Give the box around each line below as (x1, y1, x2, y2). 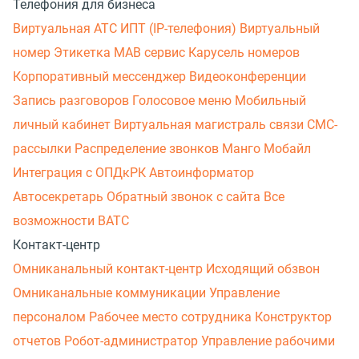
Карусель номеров (188, 44, 300, 60)
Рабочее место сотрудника (89, 309, 255, 325)
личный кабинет (13, 116, 114, 132)
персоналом (13, 309, 89, 325)
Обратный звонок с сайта (107, 188, 264, 204)
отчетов (13, 333, 64, 349)
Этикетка (54, 44, 114, 60)
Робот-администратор (64, 333, 201, 349)
